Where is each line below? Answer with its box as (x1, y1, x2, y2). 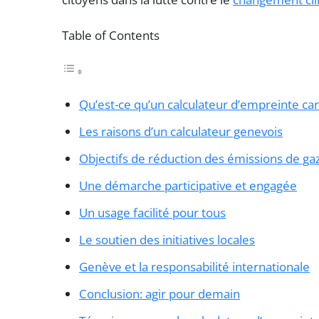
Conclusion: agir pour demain (79, 285, 240, 302)
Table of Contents (62, 26, 159, 43)
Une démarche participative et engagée (79, 177, 297, 194)
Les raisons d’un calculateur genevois (79, 122, 283, 140)
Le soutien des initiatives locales (79, 231, 255, 248)
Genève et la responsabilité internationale (79, 258, 310, 275)
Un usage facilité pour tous (79, 204, 226, 221)
